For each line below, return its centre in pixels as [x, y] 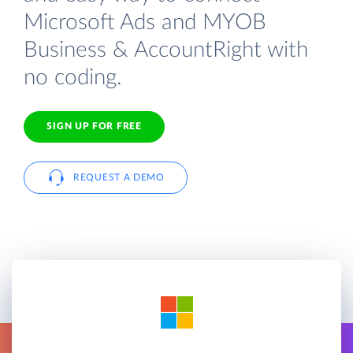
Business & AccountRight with [166, 50]
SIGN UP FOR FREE [94, 126]
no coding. [73, 77]
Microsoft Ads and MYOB [145, 22]
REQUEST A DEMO [119, 177]
